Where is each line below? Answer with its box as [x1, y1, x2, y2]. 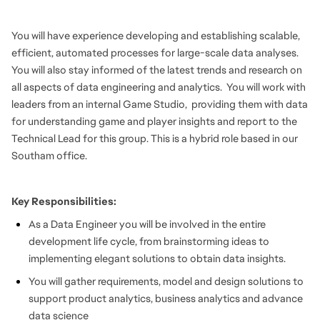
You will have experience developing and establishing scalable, [11, 29, 300, 42]
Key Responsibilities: [11, 194, 116, 208]
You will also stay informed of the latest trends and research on [11, 63, 302, 76]
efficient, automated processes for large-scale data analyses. [11, 46, 299, 59]
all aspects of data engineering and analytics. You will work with [11, 80, 306, 94]
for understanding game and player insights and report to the [11, 114, 297, 128]
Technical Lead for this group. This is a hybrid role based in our [11, 131, 298, 145]
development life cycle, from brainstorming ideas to [29, 234, 269, 248]
